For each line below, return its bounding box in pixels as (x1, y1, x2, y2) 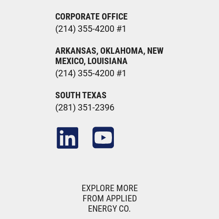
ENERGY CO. (88, 203, 131, 214)
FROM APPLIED (82, 193, 137, 203)
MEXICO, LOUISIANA (55, 56, 128, 66)
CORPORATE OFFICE (55, 11, 128, 22)
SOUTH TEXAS (55, 90, 107, 101)
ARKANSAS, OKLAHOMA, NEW (55, 45, 164, 56)
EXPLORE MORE (81, 182, 138, 193)
